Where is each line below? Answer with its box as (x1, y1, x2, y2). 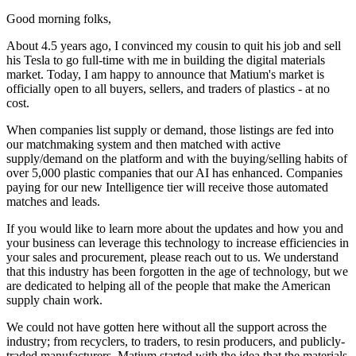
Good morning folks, (6, 11, 111, 25)
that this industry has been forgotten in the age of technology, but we (6, 264, 348, 278)
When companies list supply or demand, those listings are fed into (6, 122, 334, 137)
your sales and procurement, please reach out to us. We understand (6, 250, 339, 264)
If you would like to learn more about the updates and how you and (6, 221, 343, 235)
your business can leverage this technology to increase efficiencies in (6, 235, 349, 250)
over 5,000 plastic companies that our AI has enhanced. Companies (6, 165, 342, 180)
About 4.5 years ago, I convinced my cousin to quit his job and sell (6, 38, 341, 52)
